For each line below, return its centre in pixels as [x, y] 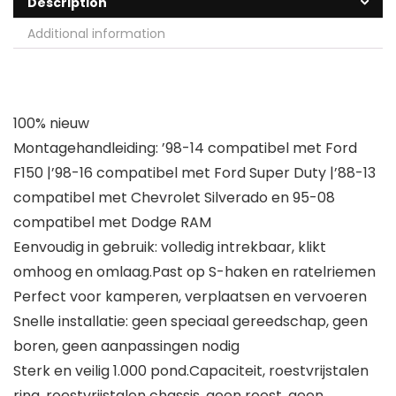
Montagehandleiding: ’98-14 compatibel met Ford [185, 148]
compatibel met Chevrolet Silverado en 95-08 [174, 198]
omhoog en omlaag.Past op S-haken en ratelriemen [194, 272]
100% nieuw [51, 124]
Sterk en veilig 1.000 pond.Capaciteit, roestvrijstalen [191, 371]
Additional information [96, 34]
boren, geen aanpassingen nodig [126, 346]
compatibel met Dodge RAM [112, 223]
